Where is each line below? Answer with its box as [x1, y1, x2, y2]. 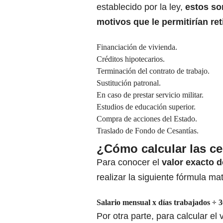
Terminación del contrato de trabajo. [97, 67, 210, 76]
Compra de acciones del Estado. [97, 114, 197, 123]
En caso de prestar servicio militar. [97, 91, 204, 100]
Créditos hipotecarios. [97, 55, 165, 64]
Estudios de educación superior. [97, 103, 196, 111]
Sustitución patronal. [97, 79, 161, 88]
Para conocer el [97, 157, 162, 168]
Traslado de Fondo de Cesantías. [97, 126, 199, 135]
